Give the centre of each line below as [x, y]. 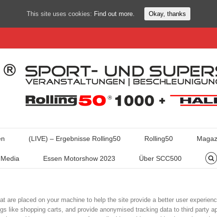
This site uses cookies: [60, 14]
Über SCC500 [160, 158]
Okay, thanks [167, 14]
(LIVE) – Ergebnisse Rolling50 [75, 139]
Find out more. [114, 14]
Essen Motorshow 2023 [79, 158]
